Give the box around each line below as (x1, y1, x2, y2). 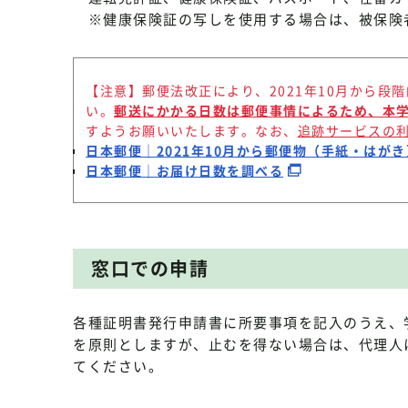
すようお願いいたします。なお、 (86, 121, 298, 139)
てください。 (73, 356, 163, 376)
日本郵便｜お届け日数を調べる (86, 161, 283, 179)
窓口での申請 (91, 255, 209, 281)
